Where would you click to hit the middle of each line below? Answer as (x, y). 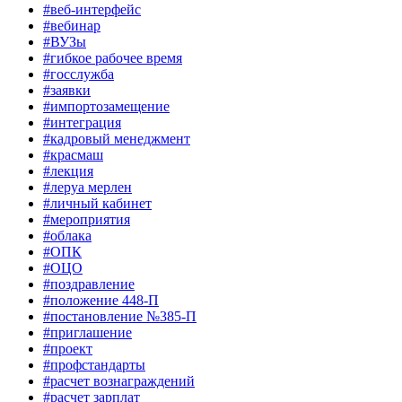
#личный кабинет (97, 204)
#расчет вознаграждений (119, 381)
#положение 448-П (101, 301)
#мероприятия (87, 220)
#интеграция (82, 123)
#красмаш (73, 155)
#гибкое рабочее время (113, 58)
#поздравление (89, 284)
